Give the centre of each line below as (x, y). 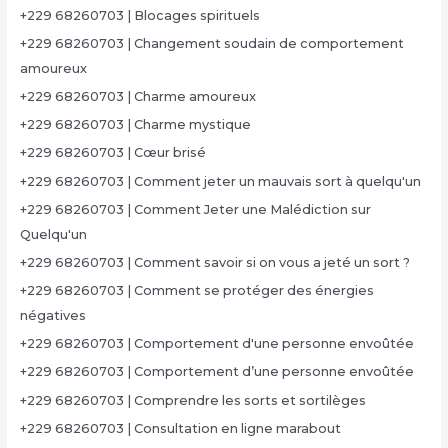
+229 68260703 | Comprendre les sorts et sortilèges (192, 400)
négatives (52, 316)
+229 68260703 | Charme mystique (135, 125)
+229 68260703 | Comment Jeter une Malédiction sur (195, 209)
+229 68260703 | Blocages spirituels (139, 15)
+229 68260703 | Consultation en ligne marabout (180, 428)
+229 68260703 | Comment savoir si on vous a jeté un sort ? (214, 262)
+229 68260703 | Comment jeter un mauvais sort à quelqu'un (220, 181)
